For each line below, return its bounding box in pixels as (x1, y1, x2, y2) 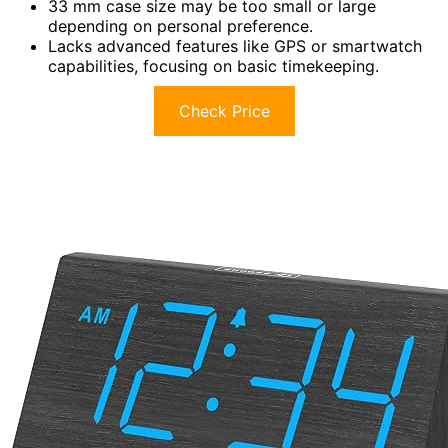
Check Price (178, 101, 270, 122)
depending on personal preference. (48, 16, 313, 37)
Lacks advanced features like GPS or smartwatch (48, 36, 422, 57)
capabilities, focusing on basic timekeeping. (48, 56, 379, 77)
